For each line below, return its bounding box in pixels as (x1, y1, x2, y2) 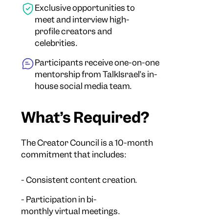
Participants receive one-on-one (35, 57, 160, 68)
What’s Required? (21, 108, 150, 128)
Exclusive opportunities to (35, 2, 135, 14)
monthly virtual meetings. (21, 206, 120, 217)
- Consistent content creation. (21, 175, 137, 186)
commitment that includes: (21, 149, 127, 160)
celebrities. (35, 38, 78, 49)
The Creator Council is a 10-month (21, 137, 153, 149)
